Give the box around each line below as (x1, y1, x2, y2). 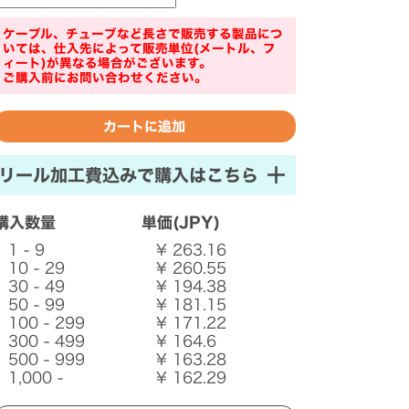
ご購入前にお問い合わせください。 (2, 71, 207, 85)
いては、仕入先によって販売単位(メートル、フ (2, 42, 276, 56)
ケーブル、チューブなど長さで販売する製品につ (2, 27, 283, 41)
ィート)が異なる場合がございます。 (2, 57, 212, 70)
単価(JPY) (141, 215, 220, 231)
